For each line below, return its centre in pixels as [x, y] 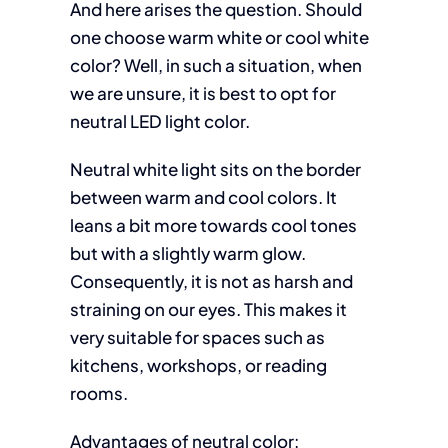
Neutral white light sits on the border [215, 169]
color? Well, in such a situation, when [215, 65]
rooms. [98, 393]
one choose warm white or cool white [219, 37]
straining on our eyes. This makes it [208, 309]
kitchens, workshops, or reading [198, 365]
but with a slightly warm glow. [187, 253]
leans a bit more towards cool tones [213, 225]
